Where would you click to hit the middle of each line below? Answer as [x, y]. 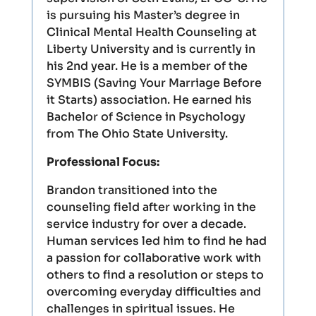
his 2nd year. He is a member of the [147, 66]
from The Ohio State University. [137, 134]
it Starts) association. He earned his [149, 100]
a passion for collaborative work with [153, 258]
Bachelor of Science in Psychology [146, 117]
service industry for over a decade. [146, 224]
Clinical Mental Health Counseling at [151, 32]
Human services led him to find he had [156, 241]
